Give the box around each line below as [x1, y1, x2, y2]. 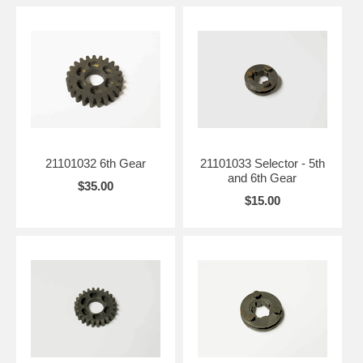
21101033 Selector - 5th [199, 156, 325, 170]
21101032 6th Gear [45, 156, 146, 170]
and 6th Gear [228, 170, 297, 185]
